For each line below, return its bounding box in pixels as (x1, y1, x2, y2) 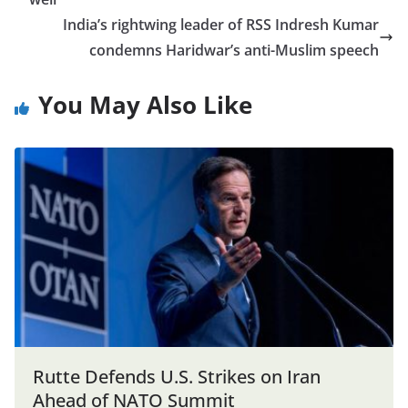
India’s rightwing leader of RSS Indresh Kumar (63, 15, 379, 36)
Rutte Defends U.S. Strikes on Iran (33, 363, 321, 389)
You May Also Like (38, 88, 252, 122)
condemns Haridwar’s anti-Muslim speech (89, 40, 379, 61)
